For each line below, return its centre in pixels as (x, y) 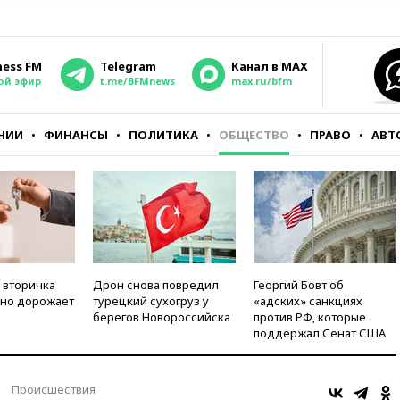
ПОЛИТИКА (163, 135)
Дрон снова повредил (156, 285)
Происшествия (54, 389)
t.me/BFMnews (137, 81)
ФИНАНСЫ (76, 135)
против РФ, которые (310, 317)
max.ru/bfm (262, 81)
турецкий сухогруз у (151, 301)
